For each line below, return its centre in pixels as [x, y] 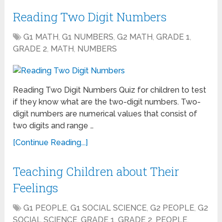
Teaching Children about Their [96, 172]
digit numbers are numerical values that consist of [105, 114]
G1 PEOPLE [45, 208]
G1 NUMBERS [88, 37]
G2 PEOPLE [172, 208]
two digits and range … [54, 126]
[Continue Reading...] [51, 143]
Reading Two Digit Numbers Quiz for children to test [110, 90]
